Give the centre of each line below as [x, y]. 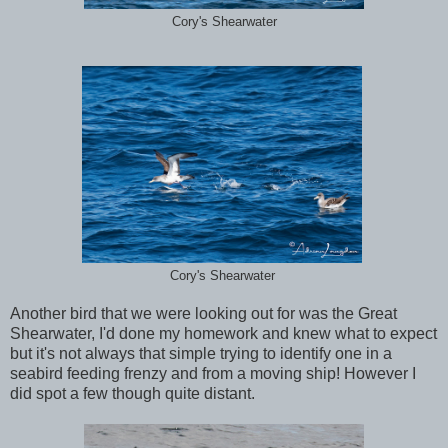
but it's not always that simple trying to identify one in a [201, 354]
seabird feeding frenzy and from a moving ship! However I [213, 374]
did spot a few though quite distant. [132, 394]
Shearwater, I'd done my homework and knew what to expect [223, 334]
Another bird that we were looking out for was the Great [203, 314]
